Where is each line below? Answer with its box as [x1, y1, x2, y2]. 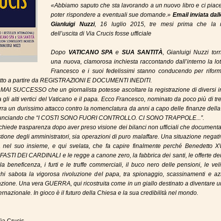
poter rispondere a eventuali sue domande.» [51, 11, 173, 18]
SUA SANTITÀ [121, 49, 163, 56]
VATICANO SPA [68, 49, 113, 56]
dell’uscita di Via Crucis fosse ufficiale [51, 30, 152, 37]
